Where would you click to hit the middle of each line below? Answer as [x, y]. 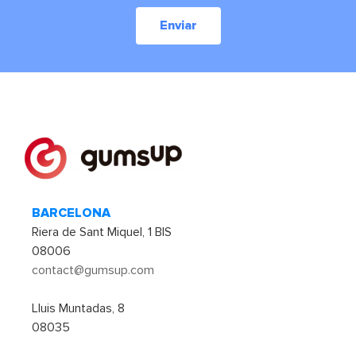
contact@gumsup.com [93, 270]
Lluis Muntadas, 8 [78, 309]
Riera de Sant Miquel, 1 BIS [102, 232]
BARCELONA [71, 213]
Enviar [178, 26]
